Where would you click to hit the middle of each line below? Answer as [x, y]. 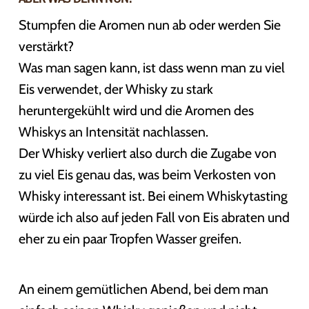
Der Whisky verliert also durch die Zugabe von [147, 153]
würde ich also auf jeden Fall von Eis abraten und [154, 217]
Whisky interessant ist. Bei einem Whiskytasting [153, 196]
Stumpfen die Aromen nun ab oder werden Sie [149, 24]
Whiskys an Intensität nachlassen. [113, 131]
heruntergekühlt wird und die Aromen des [136, 110]
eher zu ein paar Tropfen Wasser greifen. [130, 238]
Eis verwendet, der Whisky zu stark [116, 89]
